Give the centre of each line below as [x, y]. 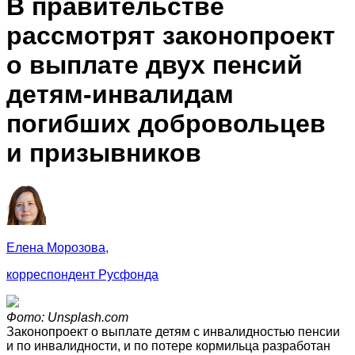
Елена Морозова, [57, 247]
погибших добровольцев [166, 124]
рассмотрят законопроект [171, 36]
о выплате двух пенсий [155, 65]
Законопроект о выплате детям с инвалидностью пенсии [173, 331]
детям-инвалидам [120, 95]
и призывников [104, 153]
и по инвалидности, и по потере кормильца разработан [168, 345]
